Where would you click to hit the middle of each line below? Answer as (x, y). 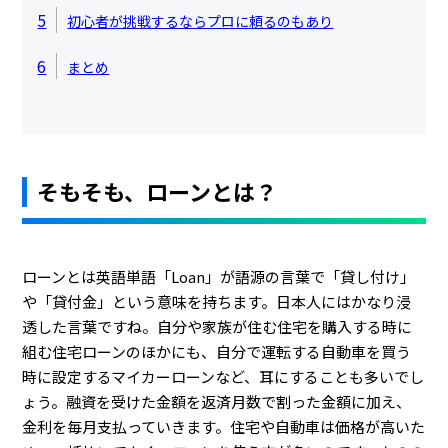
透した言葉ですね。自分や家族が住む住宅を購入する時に (217, 326)
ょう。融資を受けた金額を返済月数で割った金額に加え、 (217, 401)
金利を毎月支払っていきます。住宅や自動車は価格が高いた (224, 426)
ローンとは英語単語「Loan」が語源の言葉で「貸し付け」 (219, 276)
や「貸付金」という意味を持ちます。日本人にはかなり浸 (217, 301)
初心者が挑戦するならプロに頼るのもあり (200, 21)
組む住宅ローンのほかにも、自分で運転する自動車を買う (217, 351)
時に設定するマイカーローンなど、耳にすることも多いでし (223, 376)
